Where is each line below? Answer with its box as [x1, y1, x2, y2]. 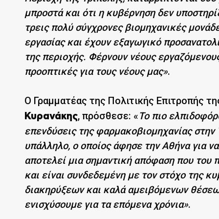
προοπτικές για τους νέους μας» [24, 65, 168, 77]
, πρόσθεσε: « [78, 109, 138, 122]
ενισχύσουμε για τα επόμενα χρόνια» [24, 198, 188, 210]
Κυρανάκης [24, 111, 78, 121]
